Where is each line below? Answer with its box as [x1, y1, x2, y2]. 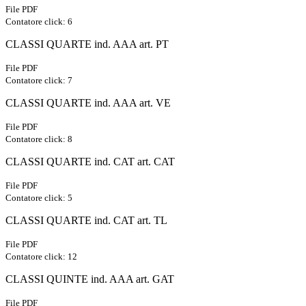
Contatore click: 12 [5, 251, 77, 262]
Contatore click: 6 [5, 16, 72, 27]
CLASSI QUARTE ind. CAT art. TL [5, 214, 167, 227]
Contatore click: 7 [5, 75, 72, 86]
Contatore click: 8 [5, 134, 72, 145]
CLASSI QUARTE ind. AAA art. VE [5, 97, 171, 109]
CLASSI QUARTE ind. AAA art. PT [5, 38, 169, 51]
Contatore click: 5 [5, 193, 72, 204]
